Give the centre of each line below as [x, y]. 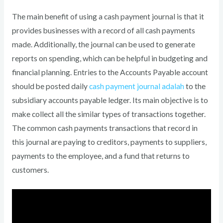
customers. [30, 169]
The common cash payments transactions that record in [105, 128]
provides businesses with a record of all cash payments [103, 30]
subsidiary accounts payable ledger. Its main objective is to [110, 100]
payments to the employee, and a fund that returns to [101, 156]
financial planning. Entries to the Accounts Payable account [110, 72]
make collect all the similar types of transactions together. [109, 114]
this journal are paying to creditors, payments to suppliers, [109, 142]
